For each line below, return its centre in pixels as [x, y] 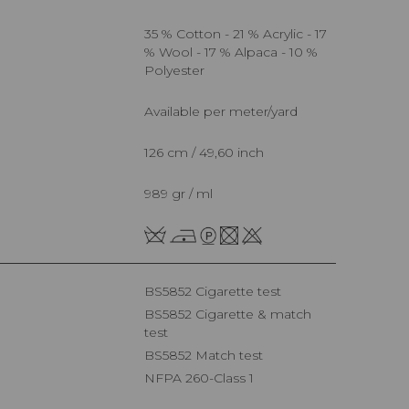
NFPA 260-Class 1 [204, 378]
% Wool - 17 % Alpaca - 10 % [231, 52]
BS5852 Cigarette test [218, 292]
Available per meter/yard [225, 111]
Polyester [174, 70]
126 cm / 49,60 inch [206, 152]
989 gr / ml [182, 193]
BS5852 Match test [209, 356]
